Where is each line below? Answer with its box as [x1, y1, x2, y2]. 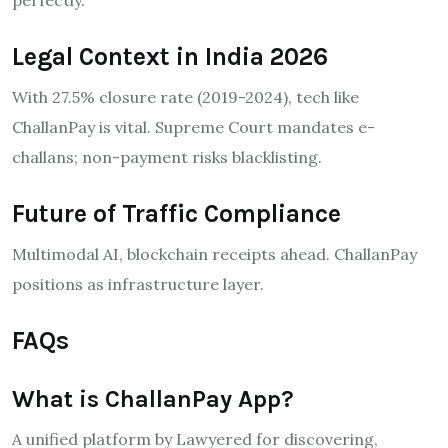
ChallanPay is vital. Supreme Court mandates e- [12, 116, 375, 137]
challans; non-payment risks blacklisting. [12, 146, 322, 167]
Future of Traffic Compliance [12, 198, 341, 228]
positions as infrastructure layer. [12, 273, 264, 294]
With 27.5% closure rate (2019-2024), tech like [12, 86, 359, 107]
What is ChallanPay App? [12, 384, 294, 413]
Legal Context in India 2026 [12, 41, 328, 71]
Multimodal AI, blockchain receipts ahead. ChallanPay [12, 243, 417, 264]
